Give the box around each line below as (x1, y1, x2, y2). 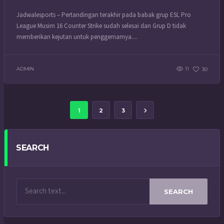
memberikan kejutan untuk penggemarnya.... (16, 32, 137, 41)
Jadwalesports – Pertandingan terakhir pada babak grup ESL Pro (16, 10, 191, 19)
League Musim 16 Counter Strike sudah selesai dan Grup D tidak (16, 21, 186, 30)
